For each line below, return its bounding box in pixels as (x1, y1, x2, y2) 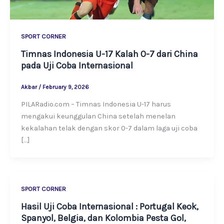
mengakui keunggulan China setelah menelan (20, 112, 175, 121)
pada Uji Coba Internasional (20, 59, 133, 71)
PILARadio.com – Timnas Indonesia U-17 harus (20, 100, 171, 109)
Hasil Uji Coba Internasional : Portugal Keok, (20, 201, 198, 212)
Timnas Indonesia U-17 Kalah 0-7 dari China (20, 48, 198, 59)
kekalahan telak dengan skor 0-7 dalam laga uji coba (20, 124, 197, 133)
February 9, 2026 (42, 83, 89, 91)
